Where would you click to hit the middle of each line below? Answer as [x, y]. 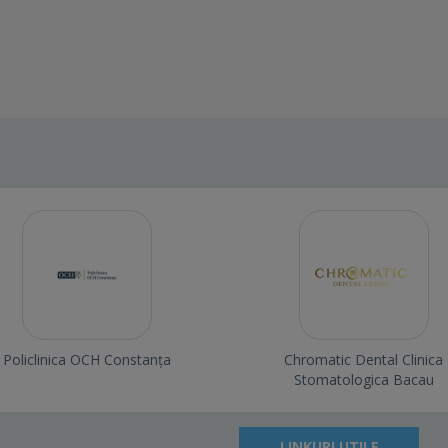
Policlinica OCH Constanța [87, 360]
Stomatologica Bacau [363, 380]
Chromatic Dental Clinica [364, 360]
